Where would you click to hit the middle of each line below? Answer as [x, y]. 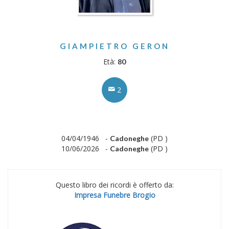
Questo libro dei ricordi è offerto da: [114, 185]
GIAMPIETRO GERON [114, 46]
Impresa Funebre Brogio [114, 195]
